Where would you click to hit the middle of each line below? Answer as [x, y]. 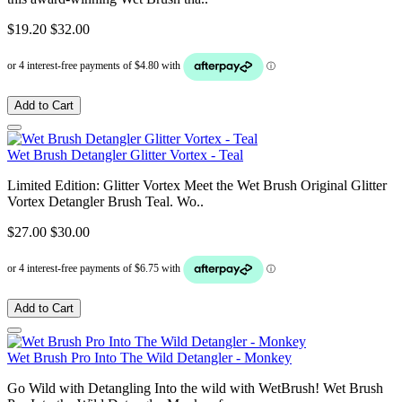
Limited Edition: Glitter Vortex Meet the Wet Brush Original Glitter [197, 185]
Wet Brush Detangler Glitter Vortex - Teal [125, 154]
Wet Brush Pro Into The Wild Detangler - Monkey [149, 357]
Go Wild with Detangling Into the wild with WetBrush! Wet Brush [195, 388]
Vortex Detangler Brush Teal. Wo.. [105, 201]
